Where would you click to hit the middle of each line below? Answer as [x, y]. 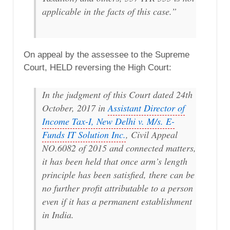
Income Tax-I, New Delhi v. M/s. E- [108, 121]
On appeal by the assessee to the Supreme [107, 54]
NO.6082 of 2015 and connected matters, [119, 148]
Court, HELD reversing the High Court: [98, 67]
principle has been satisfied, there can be [118, 174]
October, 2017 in [75, 108]
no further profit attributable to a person [118, 188]
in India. [58, 214]
